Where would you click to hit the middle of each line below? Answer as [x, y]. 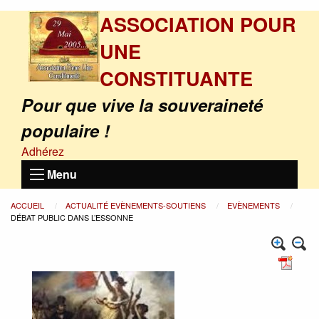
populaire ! [66, 130]
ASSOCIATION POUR [198, 24]
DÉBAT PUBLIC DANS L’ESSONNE [72, 217]
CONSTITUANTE [176, 78]
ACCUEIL [28, 205]
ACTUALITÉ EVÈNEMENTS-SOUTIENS [137, 205]
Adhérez [43, 151]
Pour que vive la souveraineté [142, 105]
